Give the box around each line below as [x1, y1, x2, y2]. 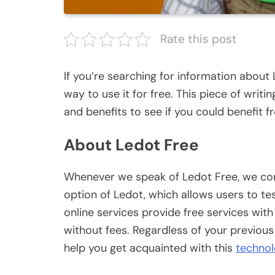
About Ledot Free [64, 134, 199, 155]
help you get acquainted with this [64, 241, 236, 256]
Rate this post [160, 31, 237, 47]
